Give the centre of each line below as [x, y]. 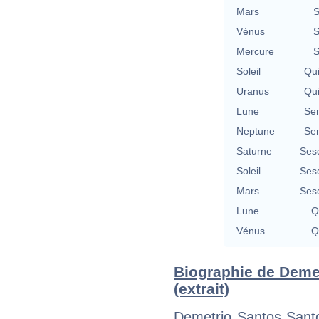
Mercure [255, 51]
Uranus [253, 91]
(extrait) [202, 288]
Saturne [254, 151]
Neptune [256, 131]
